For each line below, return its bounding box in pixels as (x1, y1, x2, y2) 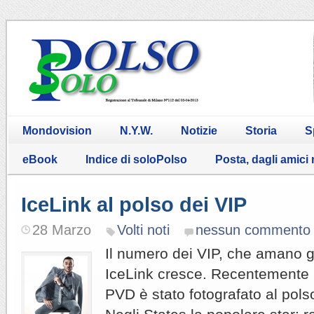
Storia (245, 124, 277, 137)
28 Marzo (32, 221, 91, 238)
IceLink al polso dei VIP (21, 193, 247, 216)
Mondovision (22, 124, 92, 137)
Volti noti (117, 221, 170, 238)
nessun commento (196, 221, 310, 238)
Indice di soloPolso (86, 153, 187, 165)
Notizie (181, 124, 217, 137)
